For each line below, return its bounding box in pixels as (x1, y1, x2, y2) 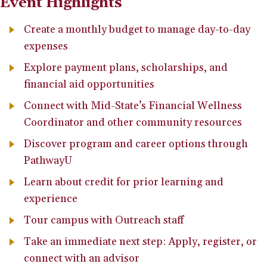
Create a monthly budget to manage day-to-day (24, 22, 250, 36)
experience (24, 191, 77, 206)
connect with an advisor (24, 251, 139, 265)
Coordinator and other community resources (24, 115, 242, 129)
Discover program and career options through (24, 136, 248, 151)
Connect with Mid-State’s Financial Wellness (24, 98, 242, 113)
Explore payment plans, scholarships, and (24, 60, 228, 74)
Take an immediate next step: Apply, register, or (24, 234, 257, 249)
